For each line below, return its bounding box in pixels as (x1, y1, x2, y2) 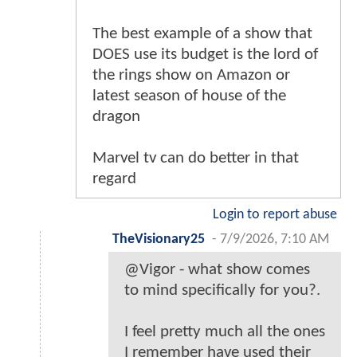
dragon (92, 108, 140, 126)
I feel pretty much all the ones (124, 324, 325, 341)
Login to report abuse (213, 208, 337, 222)
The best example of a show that (92, 25, 312, 43)
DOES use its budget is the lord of (92, 46, 318, 64)
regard (92, 171, 136, 188)
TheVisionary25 (112, 233, 205, 247)
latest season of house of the (92, 88, 286, 105)
